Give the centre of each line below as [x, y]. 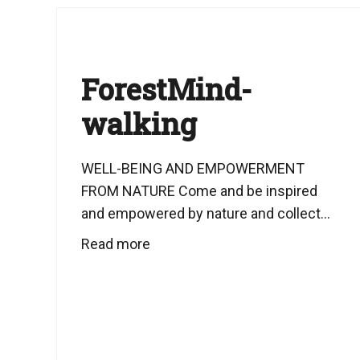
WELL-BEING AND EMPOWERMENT [193, 168]
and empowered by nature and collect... [206, 213]
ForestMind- [166, 89]
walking [139, 124]
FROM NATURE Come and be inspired [199, 191]
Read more [116, 244]
